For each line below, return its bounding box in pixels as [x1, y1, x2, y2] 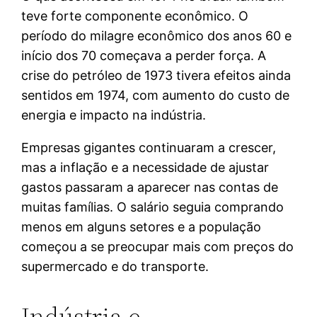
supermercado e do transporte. [21, 258, 209, 274]
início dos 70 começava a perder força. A [21, 47, 267, 63]
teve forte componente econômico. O [21, 8, 249, 23]
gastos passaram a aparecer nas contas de [21, 179, 279, 195]
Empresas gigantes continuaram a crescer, [21, 139, 277, 155]
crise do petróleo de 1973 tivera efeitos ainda [21, 67, 292, 83]
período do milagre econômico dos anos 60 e [21, 28, 292, 43]
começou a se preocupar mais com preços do [21, 238, 294, 254]
